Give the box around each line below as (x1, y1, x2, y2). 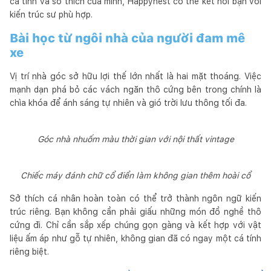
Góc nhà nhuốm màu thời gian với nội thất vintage (37, 134, 234, 144)
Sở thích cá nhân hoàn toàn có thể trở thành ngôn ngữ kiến (10, 193, 261, 203)
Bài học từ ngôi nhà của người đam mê (10, 30, 245, 45)
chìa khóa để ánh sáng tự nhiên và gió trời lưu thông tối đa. (10, 97, 247, 108)
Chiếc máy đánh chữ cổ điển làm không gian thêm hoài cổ (21, 170, 250, 180)
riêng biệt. (10, 246, 49, 256)
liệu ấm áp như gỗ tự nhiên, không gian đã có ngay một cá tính (10, 233, 261, 243)
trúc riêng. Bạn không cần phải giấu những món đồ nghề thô (10, 206, 261, 217)
